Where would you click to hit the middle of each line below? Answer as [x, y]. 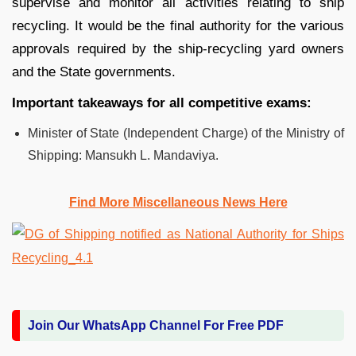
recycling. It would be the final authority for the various [178, 25]
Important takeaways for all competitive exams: [162, 103]
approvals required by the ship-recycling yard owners [178, 48]
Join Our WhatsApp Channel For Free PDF [156, 325]
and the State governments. [94, 72]
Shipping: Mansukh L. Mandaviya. [123, 155]
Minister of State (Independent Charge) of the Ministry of [186, 133]
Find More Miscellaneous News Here [178, 202]
